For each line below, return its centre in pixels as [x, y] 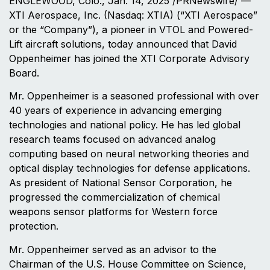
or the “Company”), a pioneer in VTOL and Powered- [131, 29]
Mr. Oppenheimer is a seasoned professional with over [134, 96]
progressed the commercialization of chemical [115, 197]
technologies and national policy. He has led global [125, 125]
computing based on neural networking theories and [129, 154]
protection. [34, 226]
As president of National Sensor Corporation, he [121, 183]
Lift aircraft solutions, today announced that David [123, 44]
